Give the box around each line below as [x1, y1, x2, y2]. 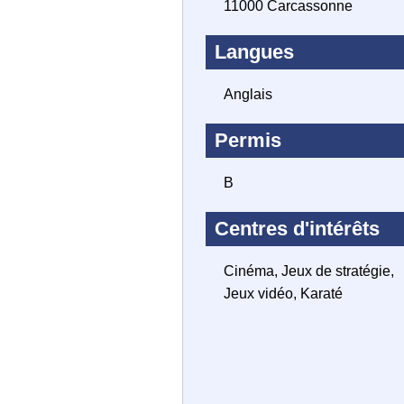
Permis [215, 129, 281, 151]
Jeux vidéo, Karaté [224, 286, 343, 301]
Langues [215, 41, 294, 63]
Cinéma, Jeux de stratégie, [224, 263, 394, 279]
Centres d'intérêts [215, 217, 380, 240]
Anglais [224, 87, 272, 102]
